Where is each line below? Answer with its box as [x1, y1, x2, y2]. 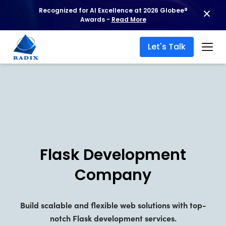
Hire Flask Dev [80, 9, 136, 20]
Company [75, 164, 151, 186]
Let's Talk [148, 41, 186, 52]
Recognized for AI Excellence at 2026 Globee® [38, 6, 188, 15]
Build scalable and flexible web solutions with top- [20, 199, 206, 210]
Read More [111, 15, 146, 24]
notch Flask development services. [49, 212, 177, 223]
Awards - [80, 15, 111, 24]
